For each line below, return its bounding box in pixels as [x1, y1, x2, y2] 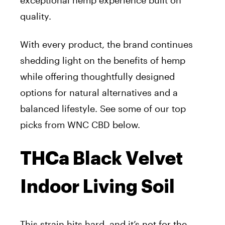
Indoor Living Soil [20, 178, 175, 196]
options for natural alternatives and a [20, 87, 178, 98]
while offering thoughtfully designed [20, 71, 175, 82]
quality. [20, 11, 51, 22]
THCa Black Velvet [20, 150, 183, 168]
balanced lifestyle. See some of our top [20, 103, 186, 115]
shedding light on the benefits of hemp [20, 55, 185, 66]
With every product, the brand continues [20, 39, 193, 50]
